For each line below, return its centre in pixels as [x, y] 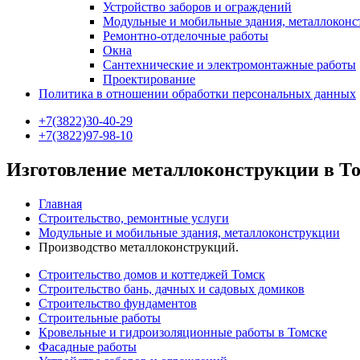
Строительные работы [100, 317]
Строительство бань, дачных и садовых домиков [172, 288]
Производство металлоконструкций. [139, 247]
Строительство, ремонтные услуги [134, 218]
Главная [60, 203]
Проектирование [149, 79]
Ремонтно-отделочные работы [186, 36]
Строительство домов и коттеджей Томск [152, 274]
